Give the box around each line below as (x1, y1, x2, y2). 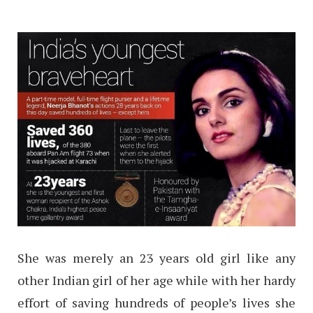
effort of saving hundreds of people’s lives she (17, 294, 296, 312)
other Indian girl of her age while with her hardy (17, 272, 296, 289)
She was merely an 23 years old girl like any (17, 249, 296, 267)
